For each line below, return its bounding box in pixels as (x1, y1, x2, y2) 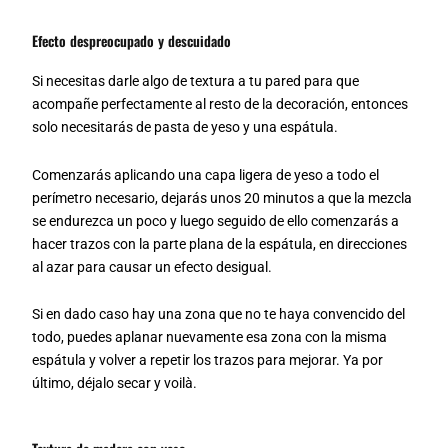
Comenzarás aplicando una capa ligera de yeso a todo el (32, 166, 380, 183)
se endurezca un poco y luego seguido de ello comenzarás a (32, 212, 400, 229)
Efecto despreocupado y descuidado (32, 30, 232, 51)
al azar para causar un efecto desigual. (32, 258, 273, 275)
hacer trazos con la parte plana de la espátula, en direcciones (32, 235, 408, 252)
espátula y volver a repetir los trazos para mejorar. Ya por (32, 352, 384, 368)
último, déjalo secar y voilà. (32, 375, 198, 391)
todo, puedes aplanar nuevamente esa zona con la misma (32, 329, 388, 345)
